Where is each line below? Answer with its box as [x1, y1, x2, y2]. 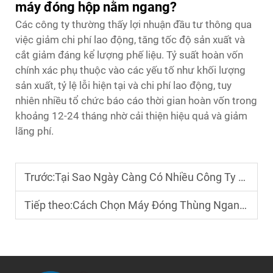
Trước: [24, 170, 55, 183]
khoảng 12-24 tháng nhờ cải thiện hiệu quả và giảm [15, 109, 247, 122]
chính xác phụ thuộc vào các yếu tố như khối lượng [15, 63, 246, 76]
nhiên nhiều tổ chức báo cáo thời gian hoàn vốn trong [15, 94, 257, 107]
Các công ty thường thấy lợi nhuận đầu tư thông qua [15, 18, 252, 30]
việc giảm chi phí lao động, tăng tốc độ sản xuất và [15, 33, 245, 46]
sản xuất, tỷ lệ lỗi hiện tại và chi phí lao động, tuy [15, 79, 232, 91]
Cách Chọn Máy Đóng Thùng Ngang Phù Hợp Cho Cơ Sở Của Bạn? [73, 198, 239, 211]
